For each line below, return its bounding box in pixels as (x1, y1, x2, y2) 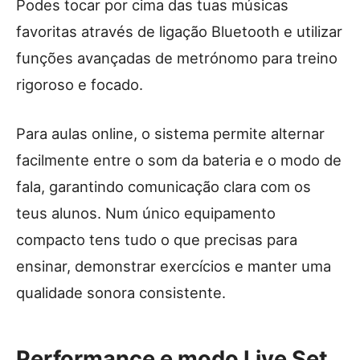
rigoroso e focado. (16, 76, 143, 94)
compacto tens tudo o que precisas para (16, 231, 297, 249)
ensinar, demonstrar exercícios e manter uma (16, 257, 331, 276)
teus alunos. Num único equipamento (16, 204, 276, 223)
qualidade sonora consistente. (16, 284, 226, 302)
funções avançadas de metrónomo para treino (16, 49, 337, 67)
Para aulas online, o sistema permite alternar (16, 125, 325, 143)
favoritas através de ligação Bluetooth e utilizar (16, 22, 342, 41)
